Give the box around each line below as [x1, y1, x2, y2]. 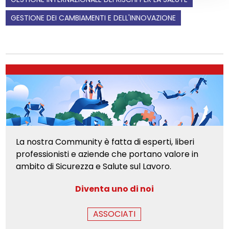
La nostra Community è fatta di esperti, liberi [16, 135, 195, 148]
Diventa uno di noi [75, 182, 154, 195]
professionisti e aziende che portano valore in [16, 148, 199, 160]
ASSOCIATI [93, 208, 136, 220]
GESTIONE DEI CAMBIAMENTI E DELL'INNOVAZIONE [11, 12, 176, 23]
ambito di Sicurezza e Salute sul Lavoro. [16, 160, 172, 172]
